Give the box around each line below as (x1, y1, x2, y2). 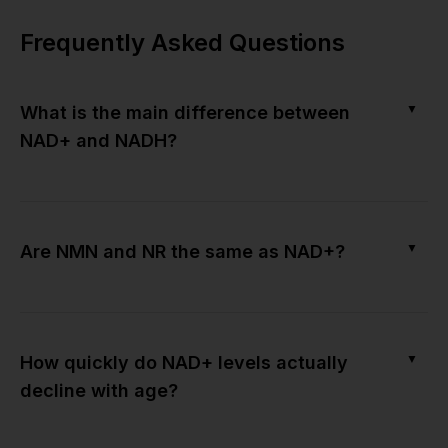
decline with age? (20, 379, 178, 401)
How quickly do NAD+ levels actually (20, 351, 348, 373)
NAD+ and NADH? (20, 129, 177, 151)
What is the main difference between (20, 101, 350, 123)
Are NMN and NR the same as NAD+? (20, 240, 345, 262)
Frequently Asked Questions (20, 27, 345, 57)
